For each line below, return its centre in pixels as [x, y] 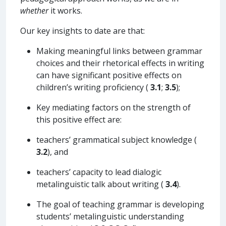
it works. [65, 10]
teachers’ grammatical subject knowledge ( [117, 139]
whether [34, 10]
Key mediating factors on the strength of [114, 107]
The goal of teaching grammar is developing [120, 204]
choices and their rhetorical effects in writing [120, 63]
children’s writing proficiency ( [93, 87]
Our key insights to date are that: [82, 31]
